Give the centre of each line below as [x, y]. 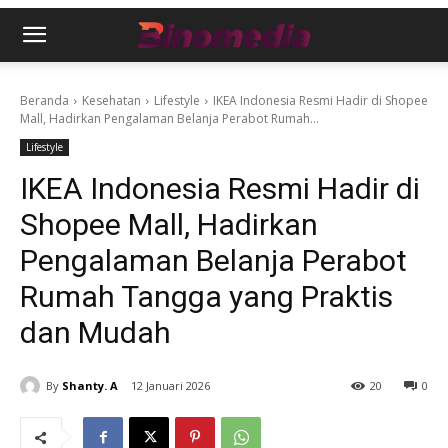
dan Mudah [95, 332]
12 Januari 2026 [170, 386]
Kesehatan [111, 100]
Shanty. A [90, 385]
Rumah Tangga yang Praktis [206, 296]
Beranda [44, 100]
